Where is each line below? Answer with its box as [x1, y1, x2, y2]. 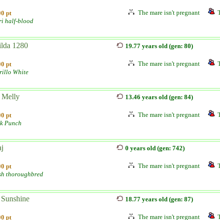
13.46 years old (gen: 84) [125, 93, 193, 101]
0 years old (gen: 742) [125, 144, 185, 152]
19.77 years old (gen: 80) [125, 42, 193, 50]
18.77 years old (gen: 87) [125, 195, 193, 203]
